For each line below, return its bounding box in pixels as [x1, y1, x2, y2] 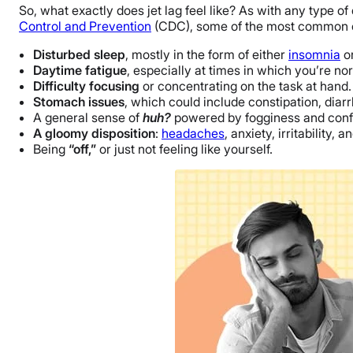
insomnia [288, 46, 340, 62]
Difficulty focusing [33, 77, 139, 94]
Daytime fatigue [33, 61, 127, 78]
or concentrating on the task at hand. [139, 77, 351, 94]
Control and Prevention [19, 17, 151, 34]
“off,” [69, 140, 99, 157]
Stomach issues [33, 93, 124, 110]
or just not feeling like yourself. [99, 140, 273, 157]
